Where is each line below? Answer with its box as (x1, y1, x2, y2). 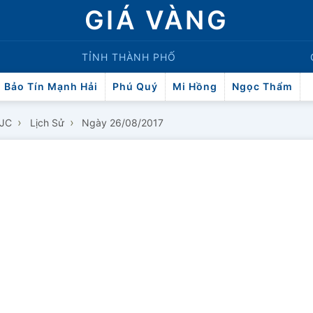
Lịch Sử (29, 117, 64, 129)
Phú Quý (112, 80, 158, 92)
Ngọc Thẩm (232, 80, 293, 92)
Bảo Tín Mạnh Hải (4, 80, 98, 92)
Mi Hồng (173, 80, 217, 92)
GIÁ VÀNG (85, 4, 228, 36)
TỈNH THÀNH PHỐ (82, 51, 176, 63)
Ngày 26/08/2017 (82, 117, 164, 129)
